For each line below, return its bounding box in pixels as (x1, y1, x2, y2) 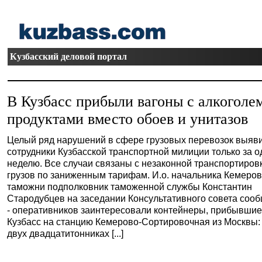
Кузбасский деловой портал (10, 51, 127, 61)
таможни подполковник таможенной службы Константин (7, 181, 253, 192)
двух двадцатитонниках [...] (7, 228, 124, 239)
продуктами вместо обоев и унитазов (7, 111, 249, 127)
